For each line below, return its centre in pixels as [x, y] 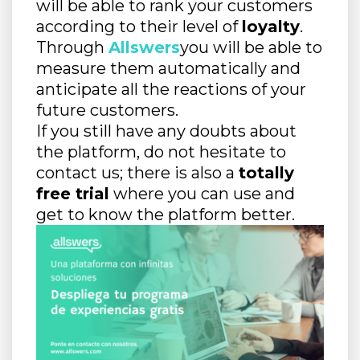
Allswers [144, 48]
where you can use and [202, 194]
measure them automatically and [168, 69]
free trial [73, 194]
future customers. [107, 110]
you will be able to [251, 48]
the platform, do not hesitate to [161, 152]
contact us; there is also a [137, 173]
